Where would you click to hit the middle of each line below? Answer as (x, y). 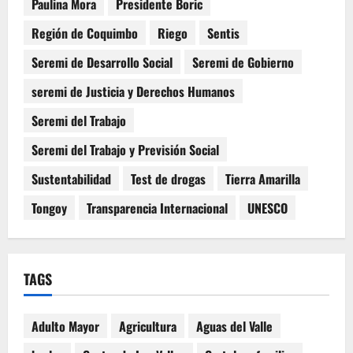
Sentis (223, 33)
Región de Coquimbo (85, 33)
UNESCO (268, 208)
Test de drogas (168, 178)
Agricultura (148, 326)
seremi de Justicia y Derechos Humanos (133, 91)
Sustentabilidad (71, 178)
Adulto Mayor (65, 326)
